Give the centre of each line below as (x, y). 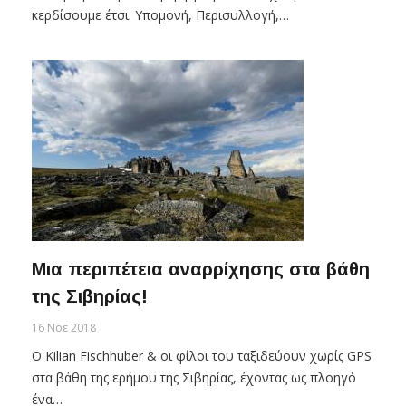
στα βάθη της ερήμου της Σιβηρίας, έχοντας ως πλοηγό (194, 377)
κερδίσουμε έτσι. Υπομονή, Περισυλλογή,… (160, 14)
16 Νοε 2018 (64, 327)
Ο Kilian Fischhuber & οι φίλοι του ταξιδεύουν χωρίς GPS (202, 355)
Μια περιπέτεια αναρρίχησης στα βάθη (201, 269)
